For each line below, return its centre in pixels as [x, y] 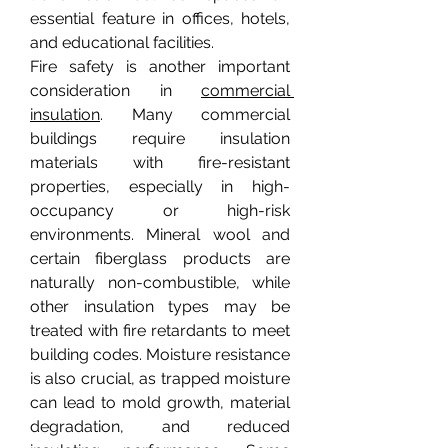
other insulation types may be [160, 306]
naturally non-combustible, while [160, 282]
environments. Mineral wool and [160, 234]
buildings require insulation [160, 138]
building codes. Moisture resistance [160, 354]
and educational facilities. [122, 42]
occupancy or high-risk [160, 210]
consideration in [115, 90]
